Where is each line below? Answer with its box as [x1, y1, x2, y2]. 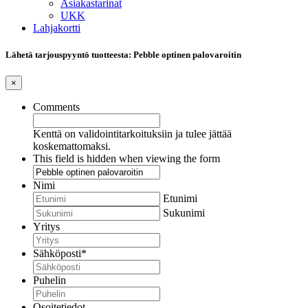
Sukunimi [163, 207, 205, 219]
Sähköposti [33, 247, 81, 260]
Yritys [33, 221, 60, 233]
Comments [33, 101, 80, 113]
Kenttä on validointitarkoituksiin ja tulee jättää [33, 128, 232, 140]
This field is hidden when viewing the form [33, 153, 220, 165]
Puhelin [33, 274, 66, 287]
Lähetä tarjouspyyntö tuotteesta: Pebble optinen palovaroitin [5, 49, 241, 60]
